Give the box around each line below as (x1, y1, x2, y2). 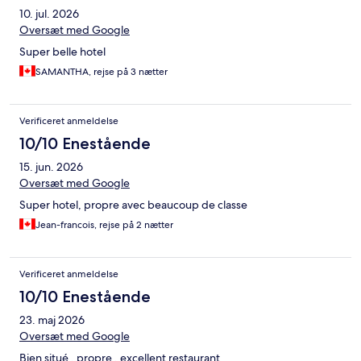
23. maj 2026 (19, 313, 85, 328)
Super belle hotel (19, 44, 106, 60)
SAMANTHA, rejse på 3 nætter (35, 65, 168, 79)
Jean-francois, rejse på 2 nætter (35, 218, 173, 232)
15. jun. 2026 (19, 160, 83, 175)
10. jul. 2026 (19, 6, 79, 22)
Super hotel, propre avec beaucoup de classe (19, 197, 247, 213)
